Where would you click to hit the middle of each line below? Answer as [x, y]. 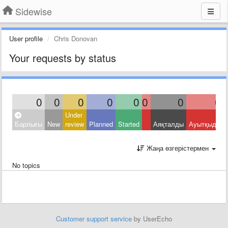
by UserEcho [152, 219]
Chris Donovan [76, 38]
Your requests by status [63, 58]
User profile [26, 38]
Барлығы [28, 124]
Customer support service [94, 219]
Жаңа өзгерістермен [178, 148]
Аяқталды [168, 124]
